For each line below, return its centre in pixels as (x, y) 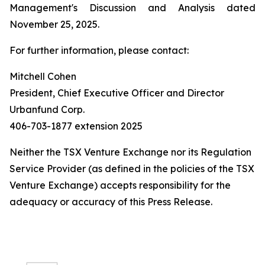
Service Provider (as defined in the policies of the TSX (132, 169)
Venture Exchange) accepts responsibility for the (120, 185)
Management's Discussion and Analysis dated (132, 8)
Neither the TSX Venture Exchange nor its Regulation (130, 152)
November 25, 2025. (54, 24)
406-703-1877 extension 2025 (76, 126)
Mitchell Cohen (43, 76)
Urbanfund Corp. (47, 109)
